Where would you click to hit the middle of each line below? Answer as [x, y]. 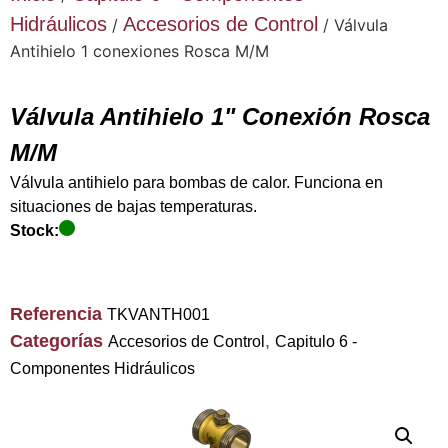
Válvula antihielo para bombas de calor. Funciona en [196, 182]
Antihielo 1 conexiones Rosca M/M [139, 51]
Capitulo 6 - [316, 342]
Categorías [56, 341]
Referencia [58, 314]
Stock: [34, 230]
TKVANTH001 [158, 315]
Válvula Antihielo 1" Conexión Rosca [220, 116]
